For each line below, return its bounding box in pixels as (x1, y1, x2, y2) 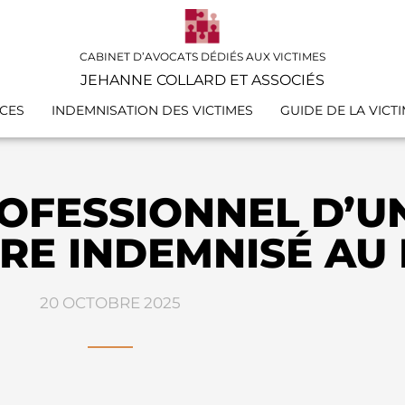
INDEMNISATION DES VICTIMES (51, 101, 253, 118)
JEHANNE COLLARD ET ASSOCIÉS (80, 71, 325, 89)
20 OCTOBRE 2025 (40, 293, 181, 312)
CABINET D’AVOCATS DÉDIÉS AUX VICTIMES (80, 49, 325, 63)
